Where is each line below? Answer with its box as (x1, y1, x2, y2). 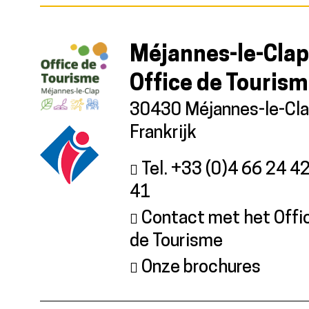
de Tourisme (130, 232, 223, 250)
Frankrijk (130, 124, 197, 142)
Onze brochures (141, 259, 261, 277)
